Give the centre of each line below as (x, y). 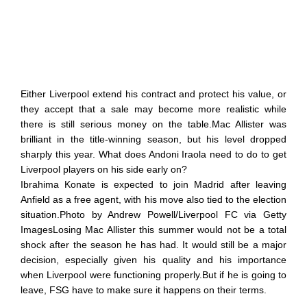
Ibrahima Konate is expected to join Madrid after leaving (153, 184)
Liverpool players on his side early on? (104, 169)
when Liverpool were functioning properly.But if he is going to (153, 274)
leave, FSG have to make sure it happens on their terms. (144, 290)
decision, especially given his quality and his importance (153, 259)
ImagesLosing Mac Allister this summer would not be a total (153, 229)
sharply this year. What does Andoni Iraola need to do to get (153, 154)
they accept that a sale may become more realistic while (153, 109)
